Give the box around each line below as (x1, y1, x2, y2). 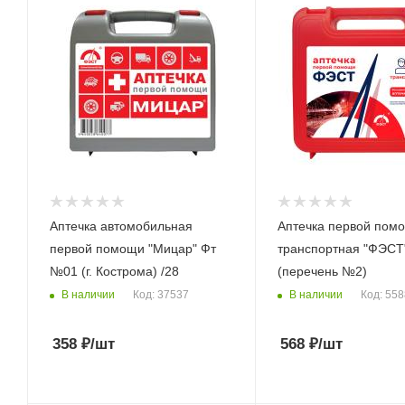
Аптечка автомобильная (50, 219, 193, 233)
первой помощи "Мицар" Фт (50, 241, 216, 256)
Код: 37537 (133, 288, 189, 302)
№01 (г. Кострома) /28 (50, 264, 179, 278)
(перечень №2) (277, 264, 367, 278)
